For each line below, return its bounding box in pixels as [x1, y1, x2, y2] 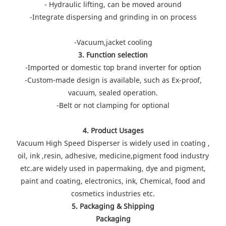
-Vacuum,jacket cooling [74, 37, 152, 47]
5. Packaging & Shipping [72, 201, 154, 211]
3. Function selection [78, 49, 148, 60]
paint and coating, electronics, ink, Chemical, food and [21, 176, 205, 186]
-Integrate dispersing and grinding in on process [29, 12, 197, 22]
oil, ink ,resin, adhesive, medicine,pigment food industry [17, 150, 209, 160]
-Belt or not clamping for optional [56, 100, 169, 110]
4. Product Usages [82, 125, 144, 135]
